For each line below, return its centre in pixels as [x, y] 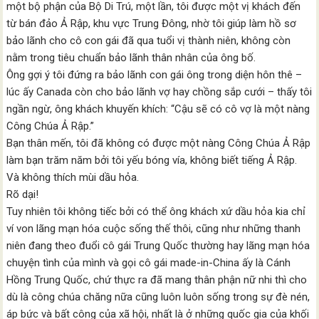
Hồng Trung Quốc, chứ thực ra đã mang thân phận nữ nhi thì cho [157, 280]
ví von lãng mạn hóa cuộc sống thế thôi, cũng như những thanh [154, 229]
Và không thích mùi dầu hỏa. [73, 177]
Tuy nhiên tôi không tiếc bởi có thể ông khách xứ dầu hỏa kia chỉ [156, 211]
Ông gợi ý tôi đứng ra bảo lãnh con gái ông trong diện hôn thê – [155, 75]
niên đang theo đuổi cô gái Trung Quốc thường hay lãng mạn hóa [158, 246]
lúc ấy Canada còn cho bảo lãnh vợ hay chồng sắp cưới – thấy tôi [159, 92]
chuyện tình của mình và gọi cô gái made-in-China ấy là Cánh [149, 263]
